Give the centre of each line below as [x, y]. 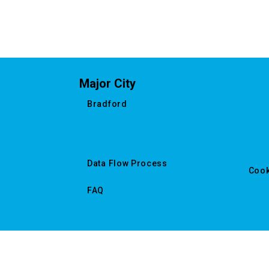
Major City [107, 83]
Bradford [107, 104]
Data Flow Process [127, 163]
